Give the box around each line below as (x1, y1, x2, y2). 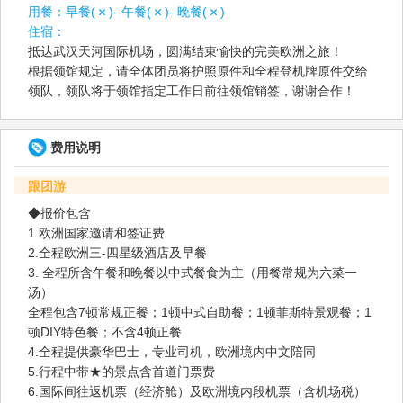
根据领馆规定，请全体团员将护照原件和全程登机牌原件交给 (28, 63, 368, 78)
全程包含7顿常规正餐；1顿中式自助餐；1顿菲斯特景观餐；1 (28, 304, 372, 319)
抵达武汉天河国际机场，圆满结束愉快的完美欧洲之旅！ (28, 43, 343, 58)
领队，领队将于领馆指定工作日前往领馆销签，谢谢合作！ (28, 83, 355, 98)
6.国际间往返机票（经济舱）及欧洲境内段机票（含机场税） (28, 383, 366, 399)
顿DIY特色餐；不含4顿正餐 (28, 324, 182, 339)
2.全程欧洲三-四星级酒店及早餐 (28, 245, 207, 260)
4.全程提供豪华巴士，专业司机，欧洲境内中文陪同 (28, 344, 316, 359)
